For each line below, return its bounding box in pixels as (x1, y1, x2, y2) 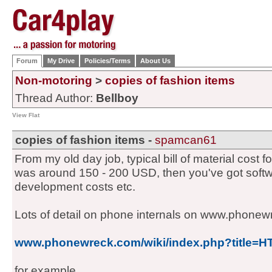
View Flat (12, 112, 39, 118)
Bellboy (96, 92, 138, 104)
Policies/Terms (84, 57, 131, 64)
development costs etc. (15, 180, 135, 193)
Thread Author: (15, 92, 96, 104)
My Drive (47, 57, 75, 64)
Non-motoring (15, 74, 92, 87)
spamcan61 (155, 134, 217, 146)
